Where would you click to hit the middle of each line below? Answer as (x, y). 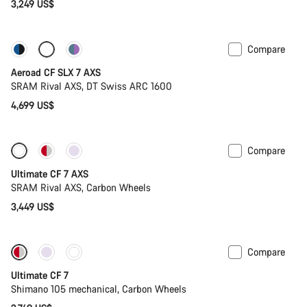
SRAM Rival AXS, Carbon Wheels (81, 187)
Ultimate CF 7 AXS (50, 173)
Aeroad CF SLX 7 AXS (56, 72)
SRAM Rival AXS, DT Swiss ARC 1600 (91, 86)
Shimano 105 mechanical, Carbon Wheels (99, 288)
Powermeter (111, 51)
